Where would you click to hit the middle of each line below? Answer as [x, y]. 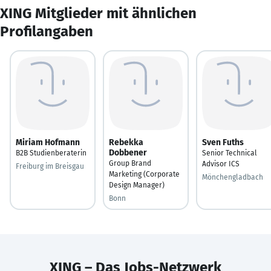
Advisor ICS [221, 164]
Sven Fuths [223, 142]
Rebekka [126, 142]
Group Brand [130, 163]
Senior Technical [230, 153]
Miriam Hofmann [48, 142]
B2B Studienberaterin [51, 153]
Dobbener [128, 152]
